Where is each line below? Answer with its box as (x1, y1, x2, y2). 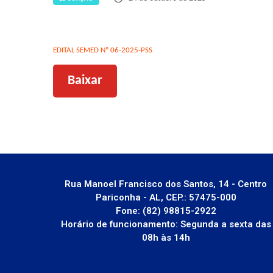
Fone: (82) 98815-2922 (115, 205, 216, 216)
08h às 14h (141, 232, 190, 243)
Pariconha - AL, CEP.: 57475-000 (95, 191, 236, 203)
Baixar (68, 73, 102, 88)
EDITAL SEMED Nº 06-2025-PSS (53, 46, 152, 54)
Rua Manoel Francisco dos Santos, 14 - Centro (65, 178, 267, 190)
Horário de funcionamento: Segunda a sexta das (60, 218, 271, 230)
